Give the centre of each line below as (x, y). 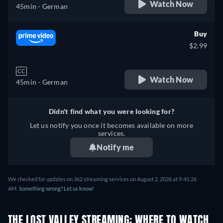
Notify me (115, 147)
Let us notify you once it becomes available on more (111, 125)
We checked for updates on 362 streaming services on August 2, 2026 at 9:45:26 (102, 179)
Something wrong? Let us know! (56, 189)
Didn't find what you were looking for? (111, 111)
